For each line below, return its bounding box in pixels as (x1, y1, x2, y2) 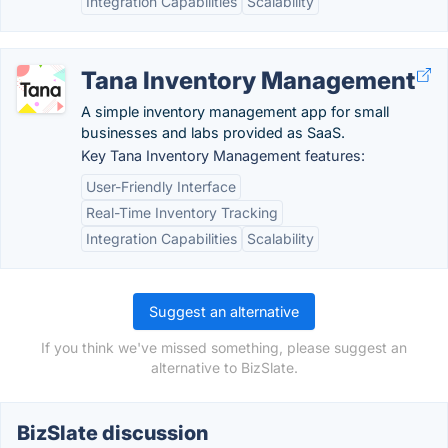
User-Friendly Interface (86, 178, 236, 195)
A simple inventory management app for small (81, 103, 389, 120)
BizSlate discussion (17, 421, 208, 445)
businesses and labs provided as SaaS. (81, 124, 345, 141)
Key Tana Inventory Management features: (81, 147, 365, 164)
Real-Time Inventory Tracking (86, 204, 278, 221)
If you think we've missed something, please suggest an (41, 339, 407, 356)
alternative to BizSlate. (150, 359, 298, 376)
